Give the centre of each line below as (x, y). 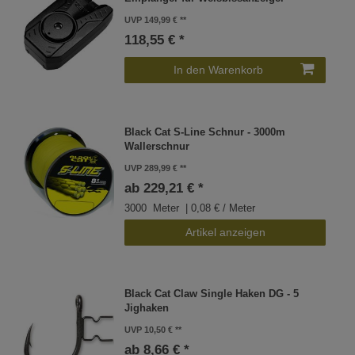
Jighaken (147, 309)
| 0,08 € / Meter (219, 208)
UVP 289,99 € (151, 168)
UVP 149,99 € (151, 20)
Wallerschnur (157, 146)
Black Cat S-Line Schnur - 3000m (205, 132)
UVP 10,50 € (149, 330)
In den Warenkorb (218, 70)
